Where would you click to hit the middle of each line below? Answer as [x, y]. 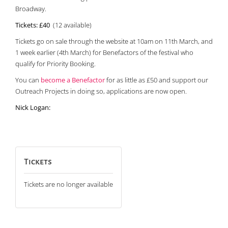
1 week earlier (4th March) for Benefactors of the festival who [104, 53]
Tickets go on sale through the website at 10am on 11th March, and [114, 41]
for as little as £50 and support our [156, 80]
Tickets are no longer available [68, 184]
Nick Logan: [33, 108]
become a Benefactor [73, 80]
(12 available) [72, 25]
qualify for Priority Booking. [55, 64]
